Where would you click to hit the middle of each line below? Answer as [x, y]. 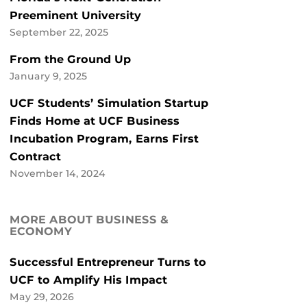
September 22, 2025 [59, 33]
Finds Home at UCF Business [95, 121]
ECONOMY [41, 232]
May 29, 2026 [42, 297]
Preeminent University [75, 16]
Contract [35, 157]
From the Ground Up [70, 60]
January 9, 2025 [48, 76]
